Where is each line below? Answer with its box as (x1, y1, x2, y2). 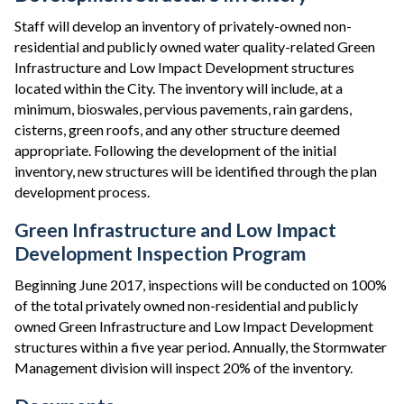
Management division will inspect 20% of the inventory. (14, 359, 353, 376)
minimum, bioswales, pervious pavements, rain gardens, (14, 100, 352, 117)
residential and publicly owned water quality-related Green (14, 38, 375, 55)
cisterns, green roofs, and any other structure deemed (14, 121, 340, 138)
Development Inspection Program (14, 242, 306, 265)
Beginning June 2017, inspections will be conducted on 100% (14, 276, 387, 293)
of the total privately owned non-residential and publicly (14, 297, 358, 314)
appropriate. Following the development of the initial (14, 142, 336, 159)
